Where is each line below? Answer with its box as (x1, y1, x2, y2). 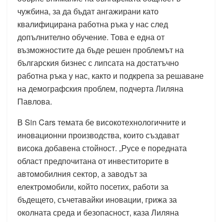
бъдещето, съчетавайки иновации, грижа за (17, 194, 177, 206)
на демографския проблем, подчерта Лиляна (17, 83, 183, 95)
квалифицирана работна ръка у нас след (17, 18, 168, 30)
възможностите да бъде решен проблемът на (17, 44, 184, 56)
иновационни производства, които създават (17, 129, 179, 141)
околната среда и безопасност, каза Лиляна (17, 207, 179, 219)
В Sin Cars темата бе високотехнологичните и (17, 116, 186, 128)
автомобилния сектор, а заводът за (17, 168, 147, 180)
